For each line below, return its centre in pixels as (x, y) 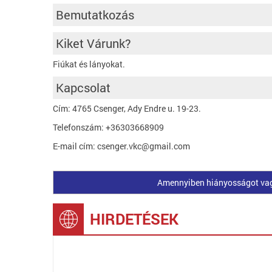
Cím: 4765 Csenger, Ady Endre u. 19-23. (127, 108)
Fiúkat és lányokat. (89, 64)
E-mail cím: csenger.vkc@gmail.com (121, 146)
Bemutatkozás (95, 15)
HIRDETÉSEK (134, 219)
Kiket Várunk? (93, 43)
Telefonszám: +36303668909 (108, 127)
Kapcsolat (83, 87)
